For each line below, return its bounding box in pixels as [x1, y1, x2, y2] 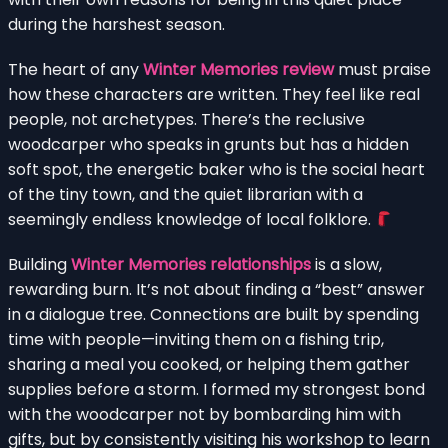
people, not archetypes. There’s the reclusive [8, 108, 365, 132]
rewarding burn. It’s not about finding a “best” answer [8, 278, 425, 302]
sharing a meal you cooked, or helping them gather [8, 353, 410, 377]
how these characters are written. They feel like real [8, 83, 420, 107]
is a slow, [311, 253, 382, 277]
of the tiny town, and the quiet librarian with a [8, 183, 363, 207]
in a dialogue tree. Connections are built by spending [8, 303, 419, 327]
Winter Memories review [143, 58, 334, 82]
